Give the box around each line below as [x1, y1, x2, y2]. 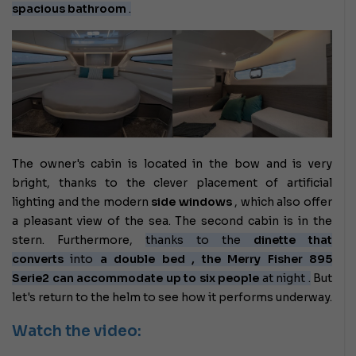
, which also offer [231, 194, 333, 209]
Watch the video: [12, 321, 141, 340]
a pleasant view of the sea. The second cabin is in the [12, 213, 332, 228]
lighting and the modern [12, 194, 152, 209]
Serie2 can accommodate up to [12, 270, 199, 285]
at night [259, 270, 308, 285]
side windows [151, 194, 232, 209]
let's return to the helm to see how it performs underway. [12, 289, 332, 304]
